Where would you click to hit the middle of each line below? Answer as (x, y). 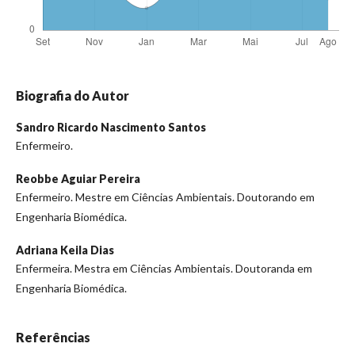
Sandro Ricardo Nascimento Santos (111, 127)
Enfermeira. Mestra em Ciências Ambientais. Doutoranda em (164, 268)
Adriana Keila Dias (65, 250)
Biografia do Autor (73, 95)
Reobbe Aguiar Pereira (78, 178)
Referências (53, 337)
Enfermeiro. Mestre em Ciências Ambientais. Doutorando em (165, 197)
